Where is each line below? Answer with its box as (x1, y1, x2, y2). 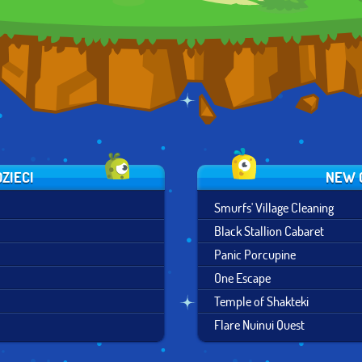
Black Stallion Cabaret (214, 222, 324, 239)
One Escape (214, 269, 271, 286)
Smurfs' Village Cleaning (214, 199, 334, 216)
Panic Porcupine (214, 246, 296, 263)
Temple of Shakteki (214, 293, 309, 309)
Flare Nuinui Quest (214, 316, 305, 333)
